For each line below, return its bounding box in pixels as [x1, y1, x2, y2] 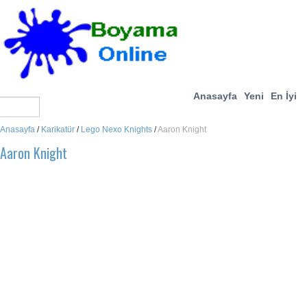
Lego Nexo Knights [81, 125, 152, 134]
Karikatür [41, 125, 75, 134]
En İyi [271, 90, 297, 101]
